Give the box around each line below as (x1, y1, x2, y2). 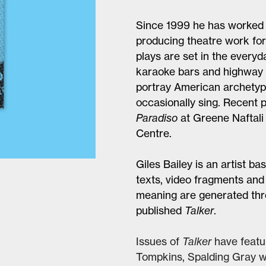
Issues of (135, 234, 182, 248)
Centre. (135, 126, 172, 140)
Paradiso (135, 110, 178, 125)
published (135, 203, 185, 217)
